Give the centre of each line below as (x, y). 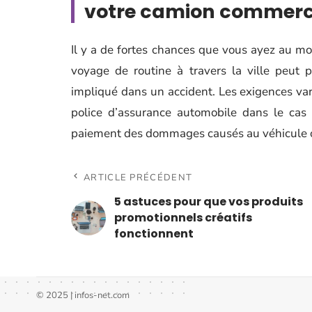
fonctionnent (154, 234)
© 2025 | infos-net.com (83, 295)
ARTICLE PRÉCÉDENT (138, 178)
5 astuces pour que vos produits (209, 202)
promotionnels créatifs (183, 218)
